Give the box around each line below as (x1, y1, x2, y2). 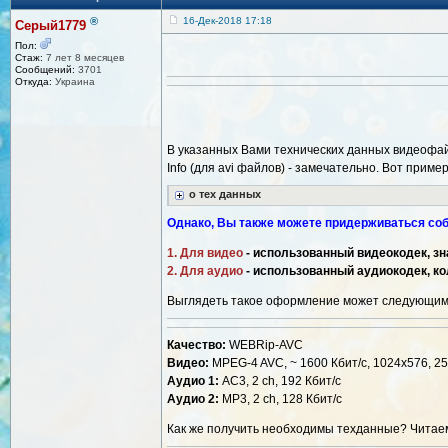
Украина (52, 75, 95, 87)
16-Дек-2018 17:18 (183, 15, 272, 27)
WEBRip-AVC (226, 338, 303, 353)
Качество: (167, 338, 226, 353)
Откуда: (15, 75, 52, 87)
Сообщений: (15, 63, 75, 75)
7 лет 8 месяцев (43, 51, 124, 63)
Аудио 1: (167, 374, 219, 389)
